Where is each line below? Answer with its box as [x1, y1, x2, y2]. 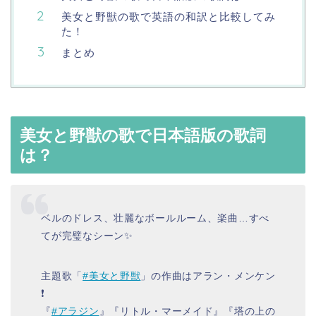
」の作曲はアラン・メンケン [140, 269, 276, 281]
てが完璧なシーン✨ [41, 229, 133, 241]
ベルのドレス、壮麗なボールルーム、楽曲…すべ [41, 212, 270, 224]
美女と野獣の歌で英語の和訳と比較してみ [61, 10, 276, 24]
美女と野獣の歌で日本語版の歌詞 [20, 126, 266, 145]
